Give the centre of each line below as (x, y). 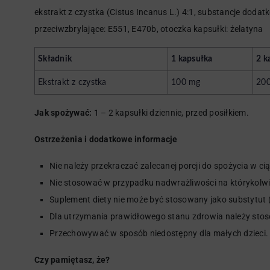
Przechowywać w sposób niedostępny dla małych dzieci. (159, 233)
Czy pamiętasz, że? (72, 260)
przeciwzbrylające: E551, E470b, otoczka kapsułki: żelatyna (149, 29)
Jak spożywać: (63, 113)
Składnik (55, 59)
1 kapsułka (192, 59)
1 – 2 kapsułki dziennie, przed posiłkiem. (170, 113)
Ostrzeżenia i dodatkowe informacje (106, 139)
